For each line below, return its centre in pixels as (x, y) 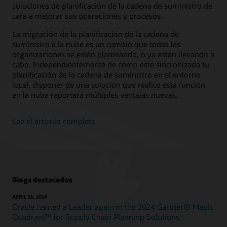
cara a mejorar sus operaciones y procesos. (87, 16)
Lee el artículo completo (54, 121)
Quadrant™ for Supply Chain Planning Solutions (96, 217)
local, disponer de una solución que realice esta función (109, 85)
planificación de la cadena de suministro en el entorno (106, 75)
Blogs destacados (42, 180)
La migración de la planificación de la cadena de (96, 34)
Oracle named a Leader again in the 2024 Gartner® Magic (113, 207)
